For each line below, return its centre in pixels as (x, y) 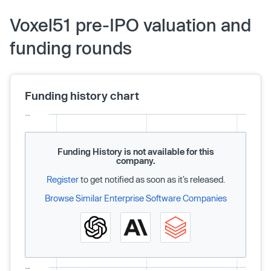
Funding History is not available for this (135, 152)
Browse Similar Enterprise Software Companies (135, 198)
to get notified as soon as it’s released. (152, 180)
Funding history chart (82, 96)
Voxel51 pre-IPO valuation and (130, 25)
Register (62, 180)
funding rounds (71, 48)
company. (135, 161)
